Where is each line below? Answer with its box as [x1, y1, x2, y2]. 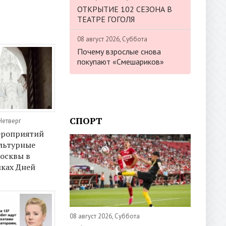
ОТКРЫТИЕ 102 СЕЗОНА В [77, 4, 172, 14]
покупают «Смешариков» [77, 56, 164, 67]
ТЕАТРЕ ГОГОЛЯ [77, 14, 135, 24]
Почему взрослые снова [77, 46, 161, 56]
